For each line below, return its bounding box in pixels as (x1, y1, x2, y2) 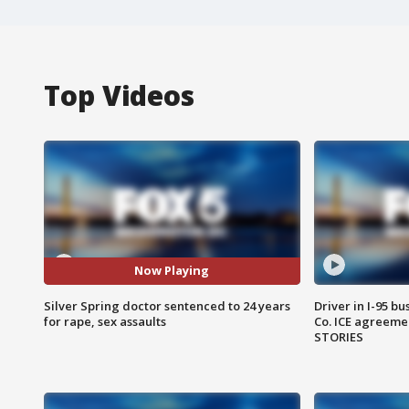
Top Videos (44, 76, 194, 114)
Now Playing (134, 262, 210, 279)
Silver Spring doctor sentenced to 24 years (44, 297, 290, 314)
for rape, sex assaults (44, 312, 166, 330)
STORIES (313, 328, 363, 345)
